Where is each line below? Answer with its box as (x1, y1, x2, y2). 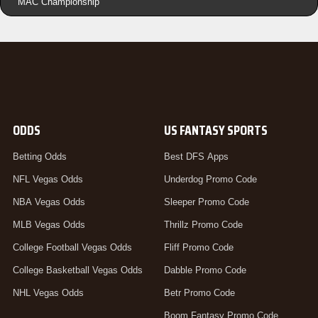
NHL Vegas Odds (13, 287, 84, 299)
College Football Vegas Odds (13, 242, 132, 253)
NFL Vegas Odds (13, 174, 83, 185)
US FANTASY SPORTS (163, 119, 268, 142)
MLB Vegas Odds (13, 219, 85, 231)
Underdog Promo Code (163, 174, 257, 185)
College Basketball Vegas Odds (13, 265, 143, 276)
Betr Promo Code (163, 287, 235, 299)
